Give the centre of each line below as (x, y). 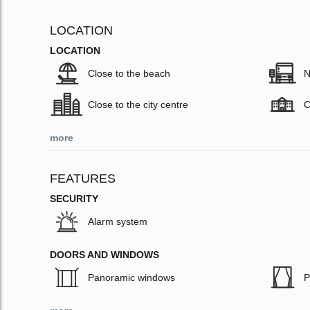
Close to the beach (129, 74)
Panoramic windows (131, 278)
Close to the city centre (138, 105)
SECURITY (74, 199)
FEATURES (83, 179)
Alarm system (118, 222)
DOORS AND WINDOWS (104, 255)
